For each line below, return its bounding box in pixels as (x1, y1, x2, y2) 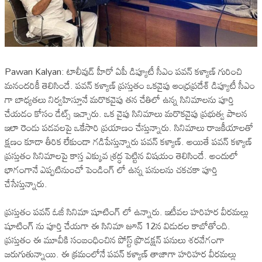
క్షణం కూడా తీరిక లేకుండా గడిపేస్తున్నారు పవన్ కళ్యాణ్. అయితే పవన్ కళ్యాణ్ (5, 132, 252, 151)
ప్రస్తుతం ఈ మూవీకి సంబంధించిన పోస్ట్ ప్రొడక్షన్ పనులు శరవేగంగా (5, 230, 225, 249)
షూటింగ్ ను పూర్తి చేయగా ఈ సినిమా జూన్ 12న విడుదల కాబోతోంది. (5, 216, 230, 235)
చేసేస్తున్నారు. (5, 174, 47, 193)
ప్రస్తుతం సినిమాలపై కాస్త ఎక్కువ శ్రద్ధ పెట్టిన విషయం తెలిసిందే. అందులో (5, 146, 238, 165)
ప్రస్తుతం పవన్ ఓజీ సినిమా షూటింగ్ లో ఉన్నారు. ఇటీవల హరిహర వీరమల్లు (5, 202, 249, 221)
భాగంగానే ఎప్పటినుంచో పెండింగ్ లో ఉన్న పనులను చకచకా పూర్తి (5, 160, 218, 179)
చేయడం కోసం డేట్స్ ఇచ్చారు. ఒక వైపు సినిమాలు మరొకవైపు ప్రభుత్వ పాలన (5, 104, 247, 123)
